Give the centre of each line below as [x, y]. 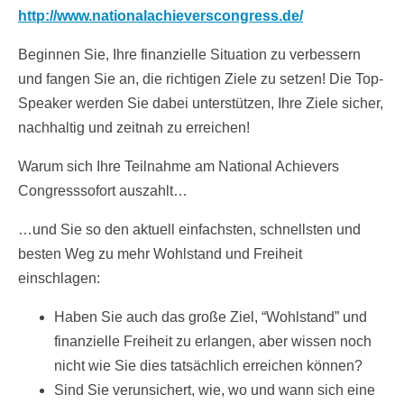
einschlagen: [59, 279]
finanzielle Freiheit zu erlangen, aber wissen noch [213, 342]
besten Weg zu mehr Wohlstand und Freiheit [160, 254]
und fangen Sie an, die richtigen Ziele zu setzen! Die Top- [201, 79]
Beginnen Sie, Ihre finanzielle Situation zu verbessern [189, 55]
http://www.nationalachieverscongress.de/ [161, 16]
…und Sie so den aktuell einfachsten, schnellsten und [189, 230]
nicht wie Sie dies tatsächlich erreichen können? [208, 366]
